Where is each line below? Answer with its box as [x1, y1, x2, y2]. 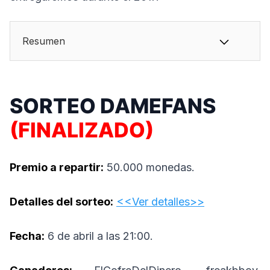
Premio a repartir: [10, 161, 104, 174]
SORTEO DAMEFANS [10, 93, 216, 119]
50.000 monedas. [104, 161, 195, 174]
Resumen [22, 35, 65, 48]
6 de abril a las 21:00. [45, 230, 153, 243]
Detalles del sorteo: [10, 195, 113, 209]
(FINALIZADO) [10, 118, 154, 143]
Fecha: [10, 230, 45, 243]
